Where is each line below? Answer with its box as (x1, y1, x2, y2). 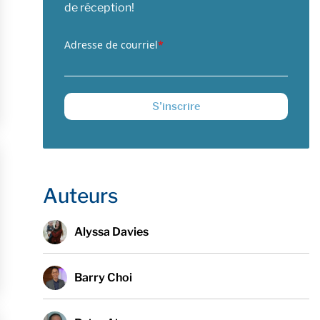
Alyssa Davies (74, 225, 149, 239)
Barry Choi (74, 271, 132, 284)
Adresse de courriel (64, 38, 158, 51)
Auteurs (42, 184, 118, 208)
